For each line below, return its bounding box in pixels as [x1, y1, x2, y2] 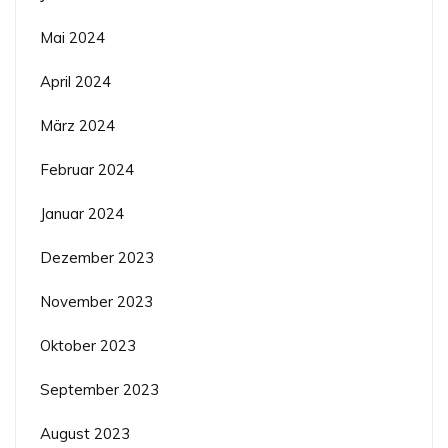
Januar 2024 [40, 204, 124, 224]
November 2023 [40, 292, 153, 312]
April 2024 [40, 72, 111, 92]
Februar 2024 [40, 160, 134, 180]
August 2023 [40, 424, 130, 444]
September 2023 [40, 380, 159, 400]
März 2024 [40, 116, 115, 136]
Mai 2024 [40, 28, 105, 48]
